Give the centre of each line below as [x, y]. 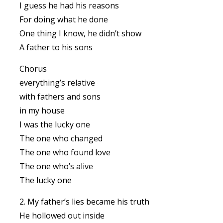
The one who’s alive [56, 166]
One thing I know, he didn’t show [80, 33]
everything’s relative [57, 83]
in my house [42, 111]
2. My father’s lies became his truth [84, 202]
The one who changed [61, 138]
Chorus [33, 69]
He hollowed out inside [62, 216]
